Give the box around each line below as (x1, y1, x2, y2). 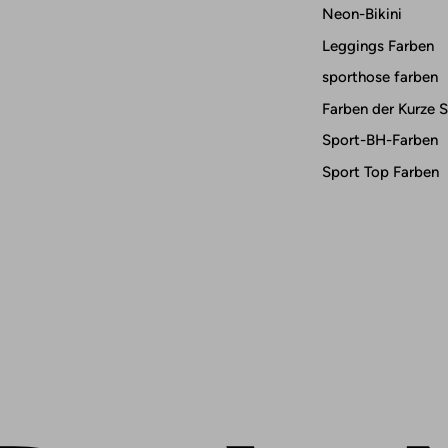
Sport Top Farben (322, 162, 439, 181)
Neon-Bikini (322, 5, 402, 24)
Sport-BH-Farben (322, 131, 438, 150)
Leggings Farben (322, 36, 434, 55)
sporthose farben (322, 68, 438, 87)
